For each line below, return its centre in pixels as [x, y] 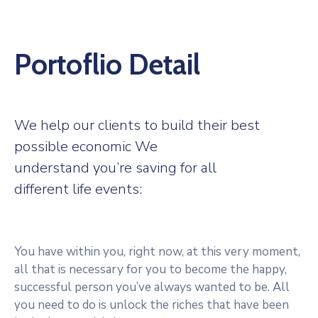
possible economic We [86, 147]
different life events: [78, 189]
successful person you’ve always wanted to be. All [152, 287]
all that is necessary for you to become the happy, [150, 269]
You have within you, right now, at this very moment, [157, 252]
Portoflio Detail [107, 64]
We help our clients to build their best [137, 125]
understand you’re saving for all [115, 168]
